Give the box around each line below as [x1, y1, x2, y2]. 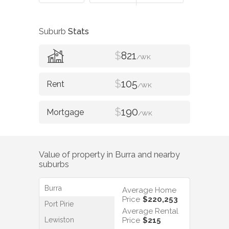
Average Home [122, 186, 176, 195]
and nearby [135, 149, 180, 159]
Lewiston [44, 216, 74, 224]
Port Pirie [44, 200, 74, 209]
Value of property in [39, 149, 115, 159]
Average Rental [122, 207, 178, 216]
